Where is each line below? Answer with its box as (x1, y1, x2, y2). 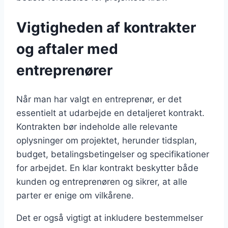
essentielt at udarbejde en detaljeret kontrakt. (16, 107, 205, 118)
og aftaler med (16, 40, 118, 58)
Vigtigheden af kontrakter (16, 18, 196, 36)
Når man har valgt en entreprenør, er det (16, 94, 182, 104)
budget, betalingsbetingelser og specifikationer (16, 149, 209, 159)
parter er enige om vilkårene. (16, 190, 134, 201)
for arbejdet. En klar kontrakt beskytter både (16, 162, 198, 173)
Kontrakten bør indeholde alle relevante (16, 121, 178, 132)
